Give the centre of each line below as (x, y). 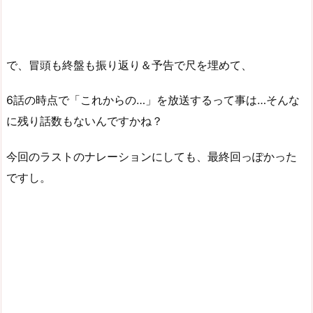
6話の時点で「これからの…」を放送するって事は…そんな (153, 100)
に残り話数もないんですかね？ (85, 121)
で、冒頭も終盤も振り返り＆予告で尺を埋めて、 (129, 65)
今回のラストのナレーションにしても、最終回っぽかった (152, 157)
